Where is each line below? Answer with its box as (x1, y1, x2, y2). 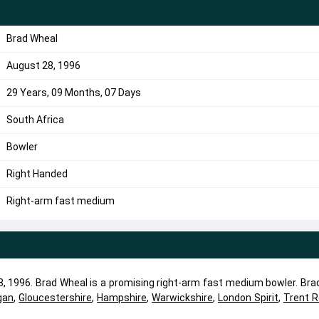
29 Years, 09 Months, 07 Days (6, 87, 141, 98)
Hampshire (97, 292, 147, 303)
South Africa (6, 114, 64, 125)
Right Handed (6, 168, 68, 179)
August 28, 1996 (6, 60, 80, 71)
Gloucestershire (19, 292, 93, 303)
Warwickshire (152, 292, 214, 303)
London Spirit (217, 292, 278, 303)
